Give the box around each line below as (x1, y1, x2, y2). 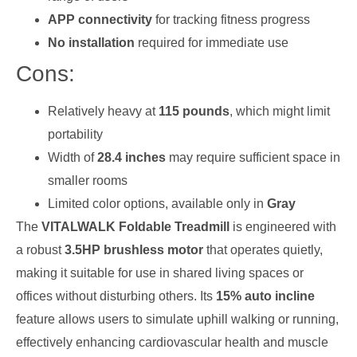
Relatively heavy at (48, 104, 159, 118)
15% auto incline (216, 288, 315, 303)
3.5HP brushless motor (65, 242, 203, 257)
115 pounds (159, 104, 229, 118)
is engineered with (229, 219, 336, 233)
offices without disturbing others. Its (16, 288, 216, 303)
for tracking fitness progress (152, 12, 310, 26)
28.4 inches (97, 150, 166, 164)
